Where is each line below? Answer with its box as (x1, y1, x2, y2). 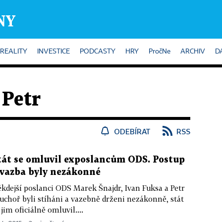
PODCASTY (80, 48, 115, 55)
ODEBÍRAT (114, 127, 151, 136)
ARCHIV (180, 48, 205, 55)
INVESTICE (37, 48, 70, 55)
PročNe (149, 48, 170, 55)
